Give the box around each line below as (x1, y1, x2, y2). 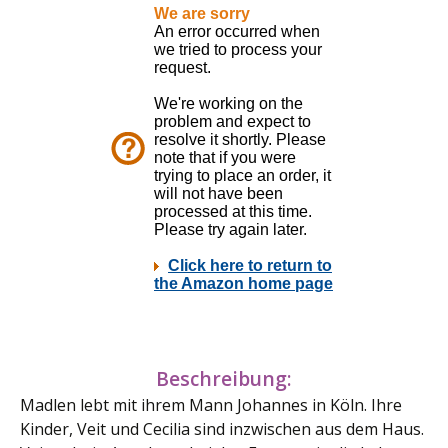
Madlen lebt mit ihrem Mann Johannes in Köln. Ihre (20, 394, 402, 416)
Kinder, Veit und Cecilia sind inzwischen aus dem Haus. (20, 418, 424, 440)
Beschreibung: (156, 365, 292, 392)
